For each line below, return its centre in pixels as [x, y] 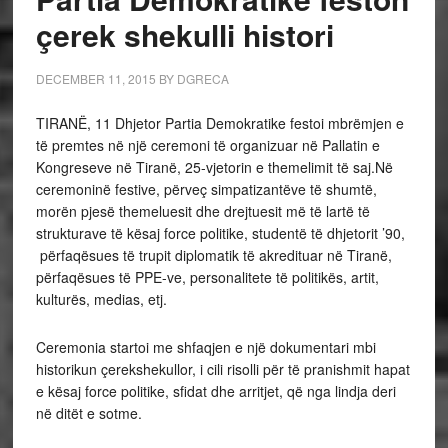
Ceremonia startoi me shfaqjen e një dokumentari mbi [205, 347]
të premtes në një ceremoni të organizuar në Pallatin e [207, 145]
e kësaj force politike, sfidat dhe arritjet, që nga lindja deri [215, 391]
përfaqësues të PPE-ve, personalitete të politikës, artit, [207, 277]
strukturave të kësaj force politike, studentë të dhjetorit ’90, [220, 233]
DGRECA [202, 79]
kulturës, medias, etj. [101, 299]
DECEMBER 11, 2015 [95, 79]
